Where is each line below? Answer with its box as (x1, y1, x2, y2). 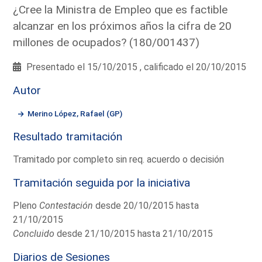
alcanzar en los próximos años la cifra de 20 (13, 19, 232, 33)
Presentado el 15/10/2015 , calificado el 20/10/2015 (24, 61, 247, 73)
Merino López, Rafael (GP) (27, 108, 123, 118)
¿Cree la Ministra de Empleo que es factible (13, 2, 228, 16)
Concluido (13, 227, 55, 239)
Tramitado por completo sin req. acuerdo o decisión (13, 153, 225, 165)
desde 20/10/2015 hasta (93, 199, 199, 211)
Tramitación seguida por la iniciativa (13, 175, 191, 189)
